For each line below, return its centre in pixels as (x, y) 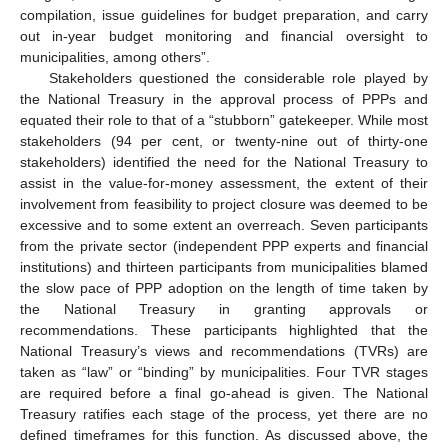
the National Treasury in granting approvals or (224, 309)
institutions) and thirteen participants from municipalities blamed (224, 267)
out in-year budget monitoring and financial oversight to (224, 36)
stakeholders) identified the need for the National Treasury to (224, 162)
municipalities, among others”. (115, 57)
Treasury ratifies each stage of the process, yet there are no (224, 414)
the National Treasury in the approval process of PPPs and (224, 99)
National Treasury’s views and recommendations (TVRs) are (224, 351)
